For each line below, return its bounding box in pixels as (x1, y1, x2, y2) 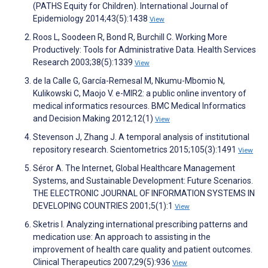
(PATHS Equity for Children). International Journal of (33, 1, 229, 11)
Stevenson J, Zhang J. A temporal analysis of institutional (33, 132, 249, 142)
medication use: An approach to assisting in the (33, 232, 211, 242)
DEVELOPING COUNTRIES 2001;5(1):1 (33, 201, 175, 211)
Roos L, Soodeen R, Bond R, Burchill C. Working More (33, 32, 227, 42)
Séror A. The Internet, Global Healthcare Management (33, 163, 235, 173)
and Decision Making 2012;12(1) (33, 114, 155, 124)
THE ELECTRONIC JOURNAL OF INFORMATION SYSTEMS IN (33, 188, 255, 199)
